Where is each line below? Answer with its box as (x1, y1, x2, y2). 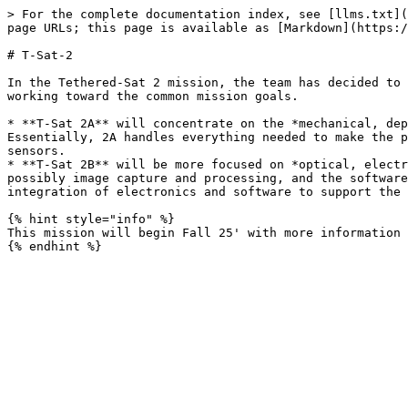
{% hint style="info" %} (7, 212, 175, 226)
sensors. (7, 144, 66, 158)
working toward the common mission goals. (7, 89, 299, 103)
